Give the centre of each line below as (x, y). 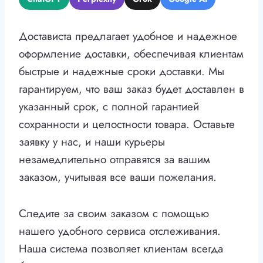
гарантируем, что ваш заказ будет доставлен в (131, 89)
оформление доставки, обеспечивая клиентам (131, 54)
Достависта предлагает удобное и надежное (128, 36)
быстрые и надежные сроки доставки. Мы (122, 72)
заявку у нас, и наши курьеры (92, 142)
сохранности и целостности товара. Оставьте (127, 124)
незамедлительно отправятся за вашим (114, 160)
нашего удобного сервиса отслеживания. (120, 231)
